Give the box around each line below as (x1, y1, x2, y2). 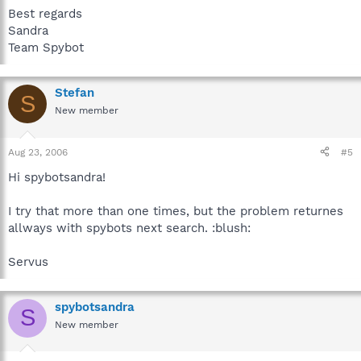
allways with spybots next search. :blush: (8, 220, 251, 235)
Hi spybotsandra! (8, 169, 106, 185)
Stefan (55, 85, 94, 100)
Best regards (8, 6, 82, 21)
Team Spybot (8, 40, 84, 55)
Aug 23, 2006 (8, 146, 68, 158)
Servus (8, 254, 48, 269)
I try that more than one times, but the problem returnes (8, 203, 343, 218)
